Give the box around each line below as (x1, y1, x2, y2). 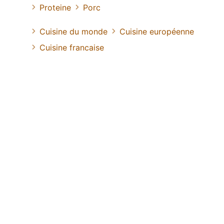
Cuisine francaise (39, 42, 104, 53)
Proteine (39, 2, 71, 13)
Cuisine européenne (119, 26, 194, 37)
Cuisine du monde (39, 26, 107, 37)
